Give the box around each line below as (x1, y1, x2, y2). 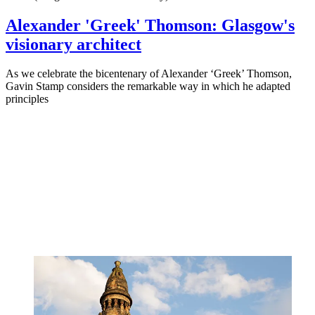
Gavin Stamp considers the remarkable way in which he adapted (6, 80, 290, 93)
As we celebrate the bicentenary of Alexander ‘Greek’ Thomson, (6, 67, 292, 80)
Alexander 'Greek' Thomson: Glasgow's (6, 15, 295, 34)
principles (6, 93, 49, 105)
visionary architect (6, 34, 141, 53)
